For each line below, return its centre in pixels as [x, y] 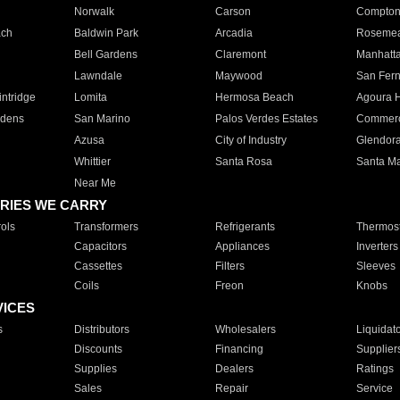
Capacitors [100, 246]
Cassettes [98, 266]
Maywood [238, 76]
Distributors [101, 329]
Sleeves [375, 266]
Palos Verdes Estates [266, 119]
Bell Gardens [105, 54]
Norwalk [94, 12]
